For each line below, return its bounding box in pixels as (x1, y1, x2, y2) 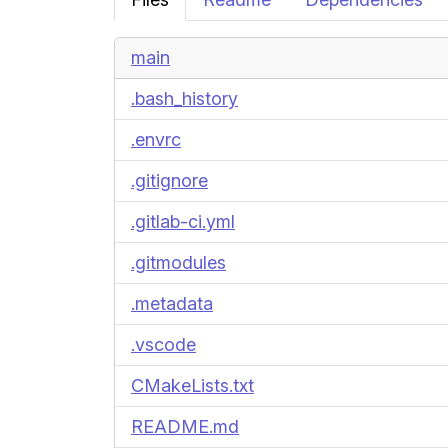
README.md (131, 416, 239, 437)
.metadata (131, 293, 213, 314)
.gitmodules (131, 252, 226, 273)
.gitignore (131, 170, 208, 191)
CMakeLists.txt (131, 375, 254, 396)
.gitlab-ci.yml (131, 211, 235, 232)
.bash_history (131, 88, 238, 109)
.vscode (131, 334, 196, 355)
